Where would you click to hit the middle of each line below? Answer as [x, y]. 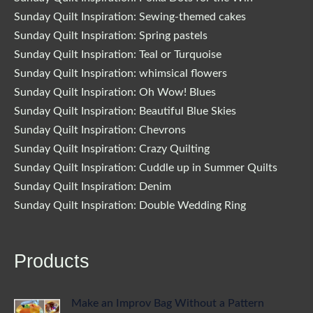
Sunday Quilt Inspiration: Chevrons [100, 130]
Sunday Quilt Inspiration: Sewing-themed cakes [130, 16]
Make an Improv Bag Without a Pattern [168, 304]
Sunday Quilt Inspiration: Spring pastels [111, 35]
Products [52, 261]
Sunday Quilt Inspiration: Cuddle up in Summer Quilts [146, 167]
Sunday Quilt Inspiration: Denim [93, 186]
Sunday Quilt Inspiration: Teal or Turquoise [118, 54]
